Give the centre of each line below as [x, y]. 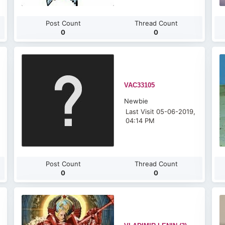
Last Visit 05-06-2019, [161, 111]
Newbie [136, 101]
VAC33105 [140, 85]
